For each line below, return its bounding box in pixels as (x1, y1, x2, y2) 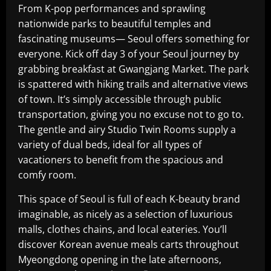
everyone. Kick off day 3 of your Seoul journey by (18, 47, 239, 61)
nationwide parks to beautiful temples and (18, 17, 211, 31)
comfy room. (18, 168, 76, 182)
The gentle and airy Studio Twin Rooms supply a (18, 123, 236, 137)
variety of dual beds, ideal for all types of (18, 138, 201, 152)
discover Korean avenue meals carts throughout (18, 238, 239, 252)
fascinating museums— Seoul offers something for (18, 32, 250, 46)
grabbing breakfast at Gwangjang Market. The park (18, 62, 249, 76)
